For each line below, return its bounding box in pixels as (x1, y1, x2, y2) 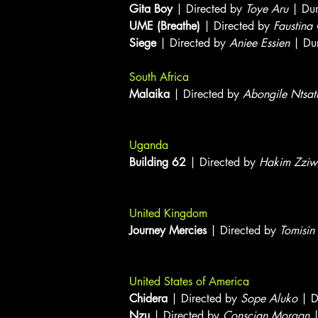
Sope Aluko (241, 291, 297, 306)
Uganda (129, 138, 172, 153)
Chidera (129, 291, 168, 306)
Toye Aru (246, 1, 288, 16)
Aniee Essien (229, 35, 290, 50)
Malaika (129, 87, 170, 102)
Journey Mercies (129, 223, 207, 238)
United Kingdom (129, 206, 207, 221)
